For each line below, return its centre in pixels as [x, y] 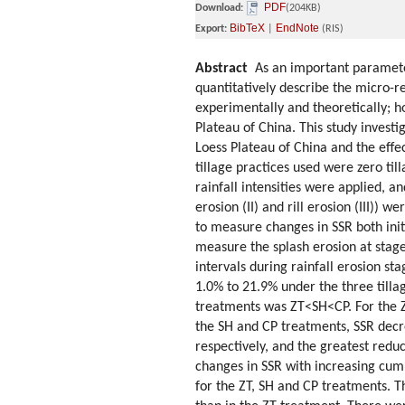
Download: [219, 8]
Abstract [221, 69]
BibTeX [247, 28]
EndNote [297, 28]
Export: [211, 29]
